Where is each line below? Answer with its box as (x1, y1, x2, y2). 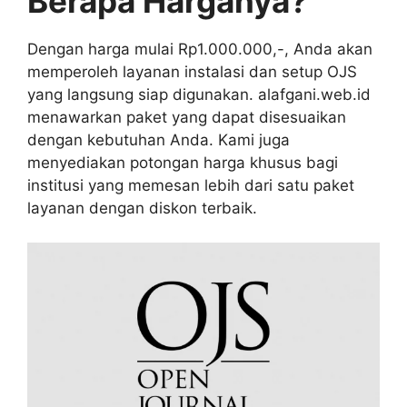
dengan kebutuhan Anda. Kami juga (27, 130, 290, 149)
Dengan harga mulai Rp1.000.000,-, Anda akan (27, 39, 372, 58)
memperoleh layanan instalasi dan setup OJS (27, 62, 357, 81)
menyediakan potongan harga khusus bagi (27, 153, 338, 172)
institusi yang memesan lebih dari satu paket (27, 175, 354, 194)
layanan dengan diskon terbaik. (27, 198, 257, 217)
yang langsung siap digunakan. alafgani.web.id (27, 84, 371, 104)
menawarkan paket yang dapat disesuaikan (27, 107, 346, 126)
